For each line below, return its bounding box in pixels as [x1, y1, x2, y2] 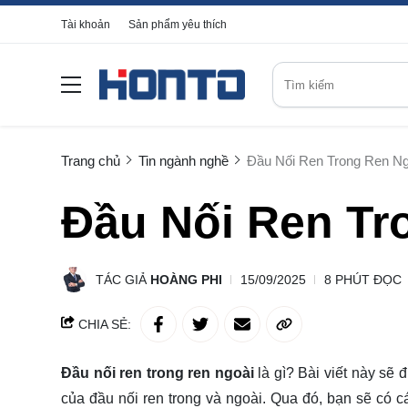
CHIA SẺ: [75, 317, 131, 331]
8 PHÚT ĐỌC [324, 272, 402, 287]
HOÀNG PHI [150, 272, 222, 287]
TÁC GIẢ [96, 272, 150, 287]
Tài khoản [61, 18, 110, 31]
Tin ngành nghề [138, 153, 229, 168]
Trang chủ [61, 153, 120, 168]
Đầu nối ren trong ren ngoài [61, 365, 254, 381]
